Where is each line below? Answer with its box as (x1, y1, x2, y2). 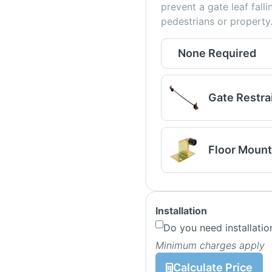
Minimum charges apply (155, 239, 265, 251)
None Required (177, 46, 256, 59)
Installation (155, 204, 207, 217)
